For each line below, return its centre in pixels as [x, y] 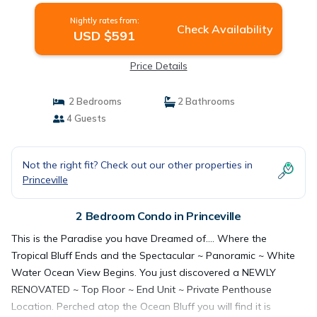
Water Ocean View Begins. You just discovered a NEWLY [144, 272]
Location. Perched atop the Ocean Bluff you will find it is [141, 306]
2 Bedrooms [93, 101]
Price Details [158, 66]
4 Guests [85, 118]
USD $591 [105, 36]
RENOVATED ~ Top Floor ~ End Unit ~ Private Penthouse [142, 289]
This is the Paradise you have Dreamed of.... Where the [139, 238]
